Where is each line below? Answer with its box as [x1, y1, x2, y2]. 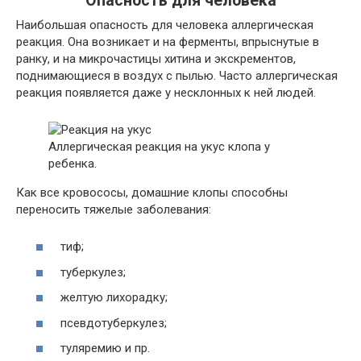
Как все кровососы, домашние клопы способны [16, 185, 288, 200]
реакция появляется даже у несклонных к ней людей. [16, 85, 316, 100]
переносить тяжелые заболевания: [16, 201, 211, 217]
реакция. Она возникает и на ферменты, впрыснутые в [16, 34, 319, 49]
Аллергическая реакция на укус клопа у [48, 139, 270, 154]
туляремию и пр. [60, 341, 150, 356]
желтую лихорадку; [60, 290, 168, 305]
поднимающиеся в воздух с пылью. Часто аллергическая [16, 68, 338, 83]
